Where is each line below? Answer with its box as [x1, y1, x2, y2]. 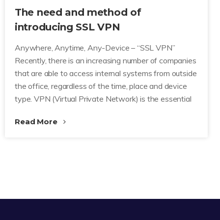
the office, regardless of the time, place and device [15, 81, 187, 91]
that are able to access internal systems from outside [15, 68, 197, 78]
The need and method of [15, 6, 141, 18]
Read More [15, 117, 59, 126]
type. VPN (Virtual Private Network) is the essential [15, 94, 192, 104]
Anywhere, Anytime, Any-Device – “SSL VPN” [15, 43, 175, 53]
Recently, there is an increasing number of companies [15, 55, 196, 65]
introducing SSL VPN [15, 21, 120, 33]
